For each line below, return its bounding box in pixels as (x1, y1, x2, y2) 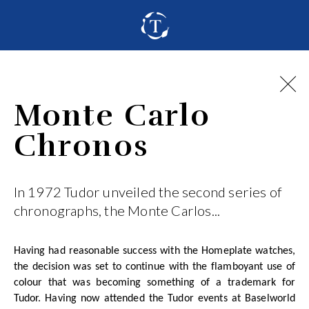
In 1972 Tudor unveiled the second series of (13, 183, 283, 201)
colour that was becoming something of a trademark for (13, 277, 296, 288)
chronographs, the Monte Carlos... (13, 202, 221, 219)
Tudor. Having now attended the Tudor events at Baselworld (13, 292, 296, 304)
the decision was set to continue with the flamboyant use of (13, 261, 296, 272)
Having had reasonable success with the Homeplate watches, (13, 245, 296, 257)
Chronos (13, 127, 149, 166)
